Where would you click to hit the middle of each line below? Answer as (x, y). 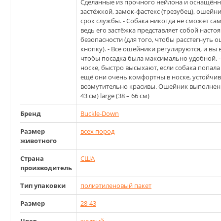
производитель (46, 168)
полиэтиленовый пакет (116, 186)
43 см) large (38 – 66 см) (115, 96)
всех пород (97, 131)
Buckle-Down (100, 114)
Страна (32, 159)
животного (38, 141)
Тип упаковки (43, 186)
